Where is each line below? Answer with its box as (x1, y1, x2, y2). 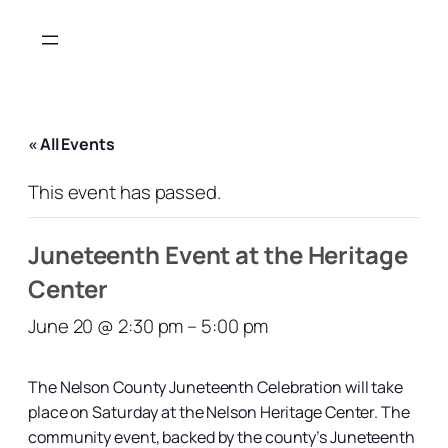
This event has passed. (28, 178, 221, 205)
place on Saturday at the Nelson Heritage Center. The (28, 400, 410, 423)
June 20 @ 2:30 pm (28, 312, 184, 339)
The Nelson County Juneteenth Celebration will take (28, 375, 403, 398)
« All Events (28, 132, 115, 155)
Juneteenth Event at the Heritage (28, 237, 408, 271)
